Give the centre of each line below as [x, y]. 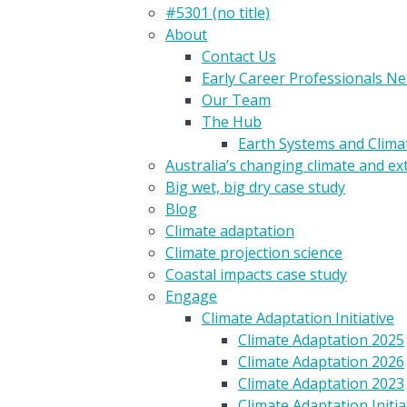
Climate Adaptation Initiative [298, 318]
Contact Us [239, 57]
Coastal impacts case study [256, 275]
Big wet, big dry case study [255, 188]
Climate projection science [254, 253]
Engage [191, 297]
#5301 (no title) [218, 13]
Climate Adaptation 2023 [321, 384]
